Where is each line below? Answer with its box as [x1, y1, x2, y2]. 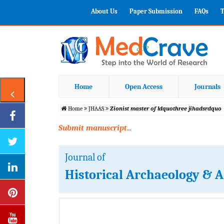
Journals [194, 82, 221, 91]
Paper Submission [129, 7, 182, 15]
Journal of [65, 151, 105, 163]
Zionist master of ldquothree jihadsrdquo [110, 104, 221, 112]
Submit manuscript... [58, 123, 131, 132]
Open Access [124, 82, 162, 91]
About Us [91, 7, 117, 15]
